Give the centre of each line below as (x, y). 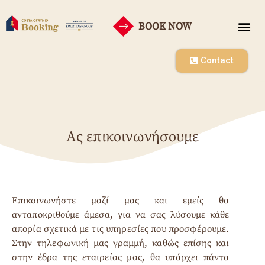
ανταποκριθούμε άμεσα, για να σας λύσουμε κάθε (121, 214)
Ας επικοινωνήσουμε (132, 137)
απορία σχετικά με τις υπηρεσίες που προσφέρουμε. (121, 229)
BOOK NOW (165, 26)
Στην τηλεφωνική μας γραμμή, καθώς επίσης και (121, 243)
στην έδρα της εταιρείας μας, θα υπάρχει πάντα (121, 257)
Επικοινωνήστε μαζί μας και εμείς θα (121, 200)
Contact (217, 60)
